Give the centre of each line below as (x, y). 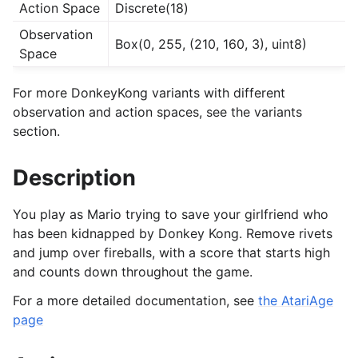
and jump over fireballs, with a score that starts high (171, 252)
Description (74, 177)
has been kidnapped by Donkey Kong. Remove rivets (173, 233)
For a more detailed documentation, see (135, 300)
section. (36, 131)
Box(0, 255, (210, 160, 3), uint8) (211, 44)
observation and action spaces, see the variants (157, 112)
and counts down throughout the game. (133, 271)
